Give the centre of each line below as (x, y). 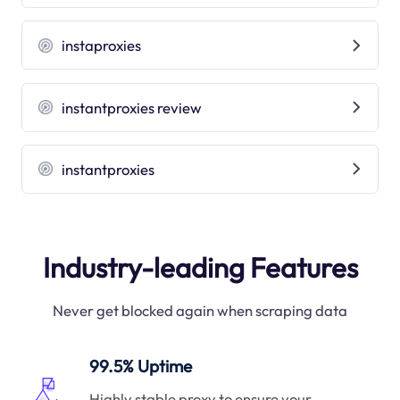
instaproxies (102, 46)
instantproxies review (132, 107)
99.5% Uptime (141, 367)
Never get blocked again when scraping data (200, 311)
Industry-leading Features (200, 267)
